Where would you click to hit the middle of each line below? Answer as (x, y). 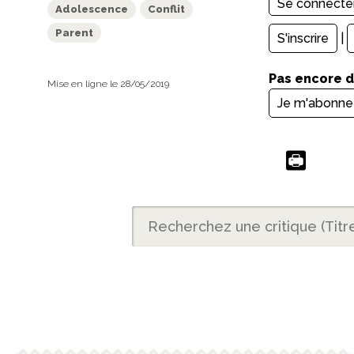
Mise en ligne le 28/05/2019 (108, 83)
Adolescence (92, 9)
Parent (74, 32)
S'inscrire (303, 39)
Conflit (166, 9)
